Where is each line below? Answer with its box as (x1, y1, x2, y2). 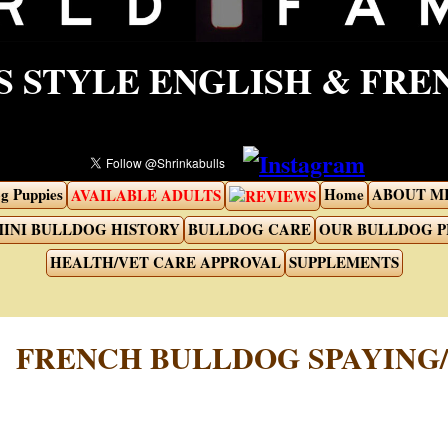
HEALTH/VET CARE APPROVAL (49, 251, 281, 273)
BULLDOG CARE (187, 218, 311, 240)
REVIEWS (245, 185, 316, 207)
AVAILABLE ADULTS (71, 184, 221, 206)
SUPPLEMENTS (288, 251, 399, 273)
